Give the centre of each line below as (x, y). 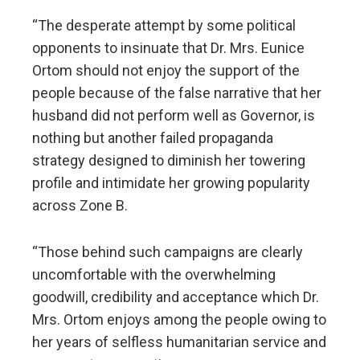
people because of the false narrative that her (177, 93)
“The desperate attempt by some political (164, 26)
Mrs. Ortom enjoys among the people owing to (179, 320)
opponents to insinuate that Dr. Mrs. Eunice (168, 48)
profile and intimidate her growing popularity (171, 183)
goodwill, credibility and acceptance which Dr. (176, 297)
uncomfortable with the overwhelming (154, 275)
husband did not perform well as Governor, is (174, 116)
